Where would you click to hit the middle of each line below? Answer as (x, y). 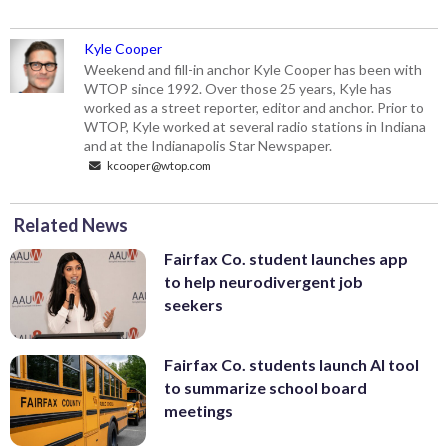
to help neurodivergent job (263, 281)
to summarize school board (265, 388)
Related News (71, 224)
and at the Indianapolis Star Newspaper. (208, 145)
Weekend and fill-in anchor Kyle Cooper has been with (253, 69)
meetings (198, 411)
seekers (193, 304)
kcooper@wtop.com (158, 164)
